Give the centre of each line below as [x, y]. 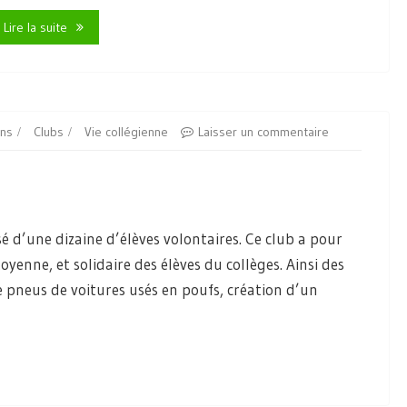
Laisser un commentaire [263, 131]
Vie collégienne [126, 131]
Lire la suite [35, 27]
